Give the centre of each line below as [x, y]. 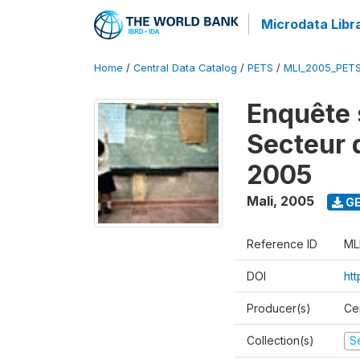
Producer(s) [279, 308]
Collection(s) [280, 340]
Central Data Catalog [185, 68]
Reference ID [282, 244]
